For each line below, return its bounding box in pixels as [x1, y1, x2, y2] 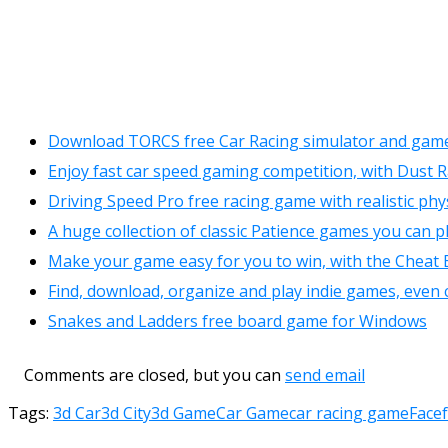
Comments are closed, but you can [8, 363, 285, 386]
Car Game [216, 401, 289, 424]
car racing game [289, 401, 409, 424]
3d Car [53, 401, 101, 424]
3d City [101, 401, 151, 424]
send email [285, 363, 365, 386]
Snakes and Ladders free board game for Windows [48, 309, 427, 332]
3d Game [151, 401, 216, 424]
